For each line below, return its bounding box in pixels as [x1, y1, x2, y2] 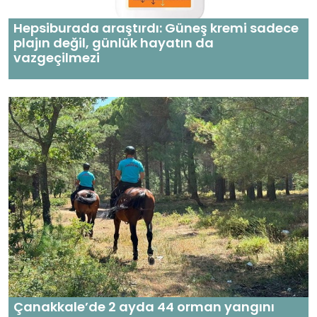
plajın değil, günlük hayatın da [13, 34, 214, 52]
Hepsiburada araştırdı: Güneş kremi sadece [13, 19, 299, 38]
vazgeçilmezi [13, 49, 103, 67]
